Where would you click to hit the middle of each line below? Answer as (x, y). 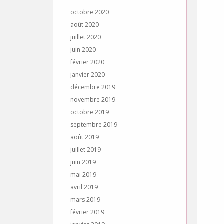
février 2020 (87, 62)
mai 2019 (83, 175)
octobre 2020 (90, 12)
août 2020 (85, 25)
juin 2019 (83, 162)
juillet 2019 (86, 150)
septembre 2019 (94, 125)
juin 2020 (83, 50)
